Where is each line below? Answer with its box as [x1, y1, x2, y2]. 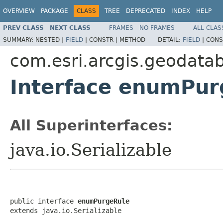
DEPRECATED [126, 7, 165, 14]
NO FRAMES [139, 24, 175, 31]
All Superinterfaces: [10, 116, 173, 134]
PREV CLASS [3, 24, 44, 31]
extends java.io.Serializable [10, 206, 121, 215]
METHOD [119, 36, 145, 43]
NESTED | [35, 36, 66, 43]
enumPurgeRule [78, 197, 129, 205]
